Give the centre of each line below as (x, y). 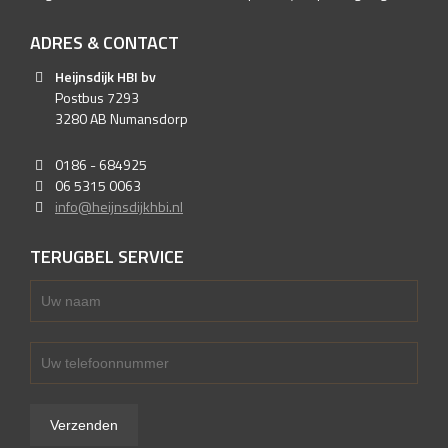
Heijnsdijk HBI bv (105, 76)
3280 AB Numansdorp (121, 118)
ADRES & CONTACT (104, 42)
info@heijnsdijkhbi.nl (119, 206)
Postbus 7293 (97, 97)
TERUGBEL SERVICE (107, 256)
